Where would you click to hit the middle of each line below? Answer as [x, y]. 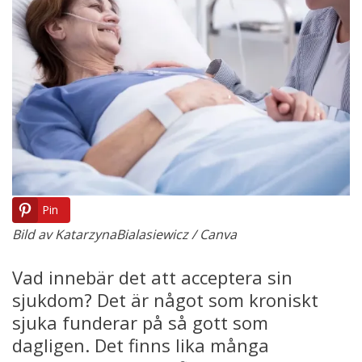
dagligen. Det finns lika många [141, 345]
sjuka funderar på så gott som [140, 322]
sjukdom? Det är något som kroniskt [165, 299]
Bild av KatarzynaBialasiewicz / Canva [124, 234]
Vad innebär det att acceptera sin [152, 277]
